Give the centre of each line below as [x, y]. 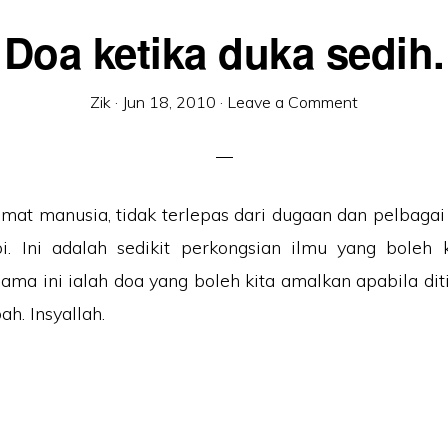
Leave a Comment [292, 102]
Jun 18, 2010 [169, 102]
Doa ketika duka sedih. [224, 52]
